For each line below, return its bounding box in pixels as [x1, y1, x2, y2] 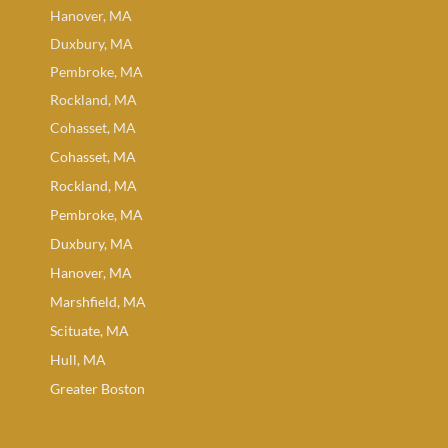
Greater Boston [50, 380, 145, 398]
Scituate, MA [50, 322, 129, 340]
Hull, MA [50, 351, 106, 369]
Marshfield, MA [50, 293, 146, 311]
